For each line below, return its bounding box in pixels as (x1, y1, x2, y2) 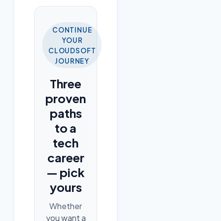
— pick (46, 165, 85, 180)
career (47, 150, 84, 165)
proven (45, 91, 86, 106)
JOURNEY (55, 56, 90, 65)
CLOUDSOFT (48, 46, 96, 55)
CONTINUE (52, 25, 92, 34)
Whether (49, 201, 82, 212)
